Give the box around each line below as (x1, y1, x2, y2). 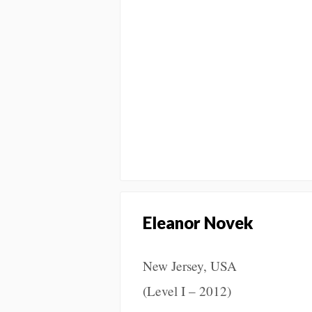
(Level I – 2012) (143, 282, 231, 300)
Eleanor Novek (143, 212, 253, 233)
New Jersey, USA (143, 257, 237, 275)
